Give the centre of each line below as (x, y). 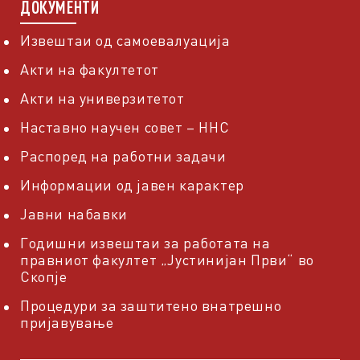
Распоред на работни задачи (123, 156)
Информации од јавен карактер (132, 185)
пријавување (67, 322)
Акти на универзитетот (102, 98)
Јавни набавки (74, 214)
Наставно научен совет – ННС (125, 127)
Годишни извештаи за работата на (145, 243)
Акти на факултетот (90, 69)
